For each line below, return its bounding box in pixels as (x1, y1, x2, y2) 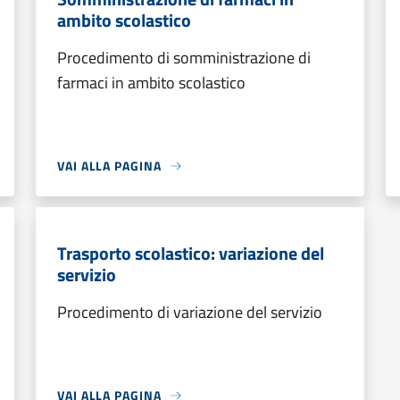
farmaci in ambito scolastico (57, 71, 246, 95)
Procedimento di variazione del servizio (57, 300, 322, 324)
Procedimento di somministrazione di (57, 46, 311, 70)
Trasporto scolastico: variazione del (57, 239, 324, 267)
